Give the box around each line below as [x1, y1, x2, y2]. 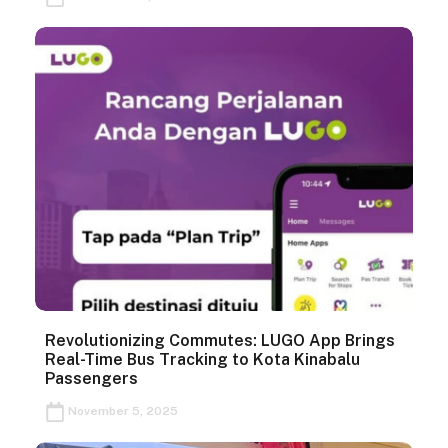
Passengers [45, 368, 138, 388]
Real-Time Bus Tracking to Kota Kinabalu [45, 349, 360, 369]
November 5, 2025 [65, 403, 178, 418]
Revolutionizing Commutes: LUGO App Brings [45, 330, 395, 350]
